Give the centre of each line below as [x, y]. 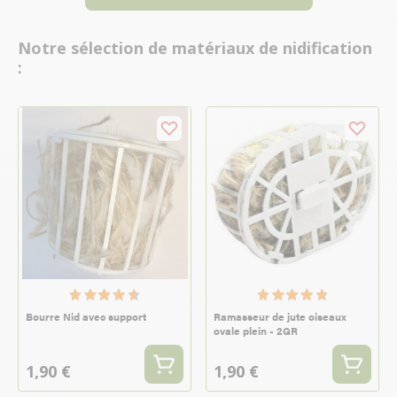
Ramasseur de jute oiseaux [280, 317]
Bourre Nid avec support [86, 317]
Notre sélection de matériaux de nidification [195, 48]
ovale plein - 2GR [256, 331]
